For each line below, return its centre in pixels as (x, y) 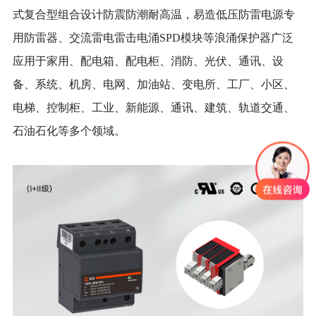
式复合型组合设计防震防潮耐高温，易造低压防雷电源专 (153, 14)
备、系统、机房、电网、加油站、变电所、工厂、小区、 (153, 84)
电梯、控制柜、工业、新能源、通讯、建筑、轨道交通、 (153, 107)
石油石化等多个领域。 (69, 130)
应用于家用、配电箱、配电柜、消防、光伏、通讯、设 (148, 61)
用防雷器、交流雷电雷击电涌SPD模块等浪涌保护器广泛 (153, 37)
